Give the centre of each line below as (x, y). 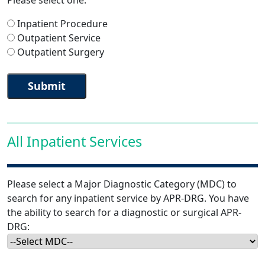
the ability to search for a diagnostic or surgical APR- (124, 212)
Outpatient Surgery (61, 52)
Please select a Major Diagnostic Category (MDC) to (122, 184)
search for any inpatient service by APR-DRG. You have (128, 198)
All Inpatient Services (75, 141)
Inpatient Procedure (62, 24)
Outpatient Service (59, 38)
